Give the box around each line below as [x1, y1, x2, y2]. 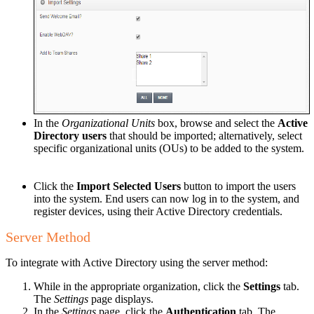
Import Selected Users [76, 179, 181, 192]
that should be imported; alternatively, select [107, 129, 302, 142]
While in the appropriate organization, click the [34, 280, 243, 292]
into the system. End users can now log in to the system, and [34, 192, 299, 205]
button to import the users [181, 179, 296, 192]
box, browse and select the [155, 116, 278, 129]
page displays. [88, 292, 156, 305]
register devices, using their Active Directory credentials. [34, 205, 282, 217]
